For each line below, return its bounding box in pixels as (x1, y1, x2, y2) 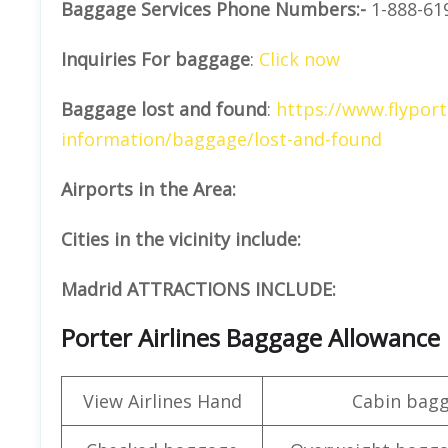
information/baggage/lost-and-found (61, 126, 382, 151)
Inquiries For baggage (61, 46, 250, 71)
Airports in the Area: (61, 176, 236, 201)
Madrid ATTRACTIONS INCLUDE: (61, 276, 336, 301)
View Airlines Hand (82, 388, 242, 413)
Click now (259, 46, 340, 71)
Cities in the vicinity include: (61, 226, 301, 251)
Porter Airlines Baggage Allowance (61, 320, 440, 354)
